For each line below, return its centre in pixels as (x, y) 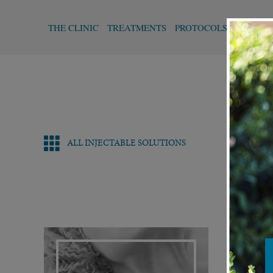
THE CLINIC (73, 27)
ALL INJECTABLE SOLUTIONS (126, 142)
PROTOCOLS (201, 27)
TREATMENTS (137, 27)
